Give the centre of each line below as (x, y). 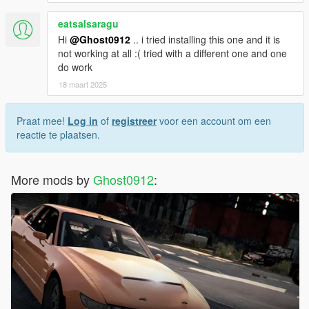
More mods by (52, 180)
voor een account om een (214, 121)
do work (75, 67)
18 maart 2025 (83, 84)
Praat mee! (42, 121)
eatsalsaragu (88, 24)
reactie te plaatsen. (58, 135)
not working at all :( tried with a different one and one (172, 53)
